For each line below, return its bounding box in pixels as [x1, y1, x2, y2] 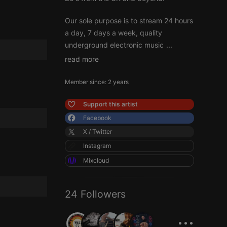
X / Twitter [83, 128, 112, 135]
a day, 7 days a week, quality [65, 28, 162, 37]
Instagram [83, 142, 111, 149]
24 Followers [65, 188, 126, 200]
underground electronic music [65, 41, 164, 49]
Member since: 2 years [65, 78, 129, 86]
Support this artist [83, 100, 138, 108]
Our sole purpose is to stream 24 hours [65, 16, 193, 25]
